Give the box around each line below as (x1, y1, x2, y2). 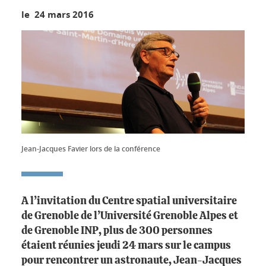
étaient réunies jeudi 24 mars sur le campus (21, 240, 231, 252)
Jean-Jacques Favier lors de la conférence (21, 144, 160, 154)
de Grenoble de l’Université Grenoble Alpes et (21, 211, 238, 222)
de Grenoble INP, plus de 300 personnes (21, 226, 213, 237)
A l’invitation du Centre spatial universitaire (21, 196, 237, 207)
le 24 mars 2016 (21, 8, 94, 21)
